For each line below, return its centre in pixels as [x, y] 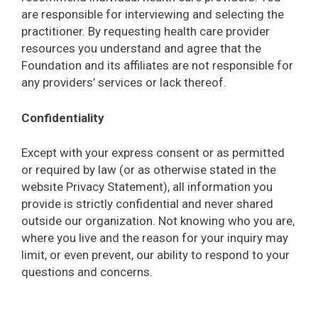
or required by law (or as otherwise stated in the [149, 170]
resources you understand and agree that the [141, 49]
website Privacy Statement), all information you [147, 187]
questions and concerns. [87, 272]
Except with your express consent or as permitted [153, 153]
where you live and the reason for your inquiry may [155, 238]
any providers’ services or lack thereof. [124, 83]
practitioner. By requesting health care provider [146, 32]
